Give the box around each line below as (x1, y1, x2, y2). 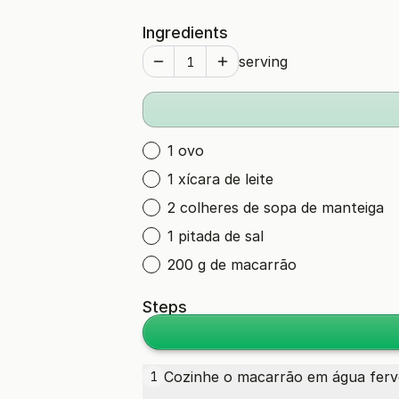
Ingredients (142, 23, 228, 42)
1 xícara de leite (167, 170, 273, 188)
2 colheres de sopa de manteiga (167, 199, 384, 216)
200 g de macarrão (167, 256, 297, 273)
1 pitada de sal (167, 227, 264, 245)
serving (239, 53, 288, 70)
